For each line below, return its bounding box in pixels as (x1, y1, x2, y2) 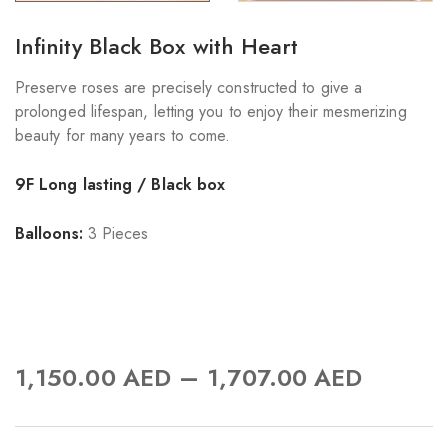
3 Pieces (82, 222, 149, 246)
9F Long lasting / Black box (15, 173, 226, 197)
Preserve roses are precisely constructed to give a (15, 76, 362, 100)
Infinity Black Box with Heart (15, 30, 299, 63)
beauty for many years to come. (15, 124, 231, 148)
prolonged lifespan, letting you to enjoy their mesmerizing (15, 100, 407, 124)
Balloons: (15, 222, 83, 246)
